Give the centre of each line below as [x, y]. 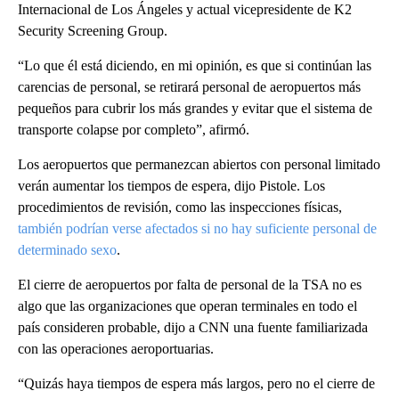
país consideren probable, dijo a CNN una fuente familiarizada [193, 328]
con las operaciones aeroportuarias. [116, 349]
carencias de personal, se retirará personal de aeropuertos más [189, 87]
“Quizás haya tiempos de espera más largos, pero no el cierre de [196, 384]
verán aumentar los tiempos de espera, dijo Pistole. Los [171, 186]
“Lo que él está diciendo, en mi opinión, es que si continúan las [195, 66]
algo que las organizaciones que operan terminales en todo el [187, 306]
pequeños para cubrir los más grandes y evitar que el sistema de [195, 109]
